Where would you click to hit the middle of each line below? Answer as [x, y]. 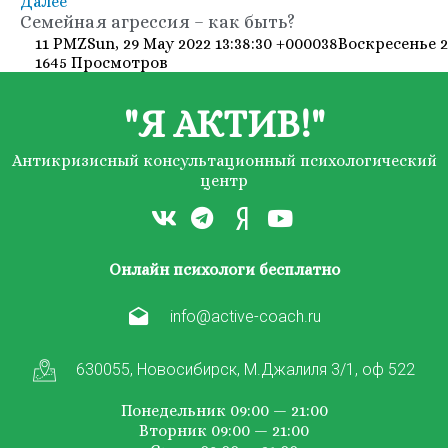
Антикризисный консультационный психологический [224, 160]
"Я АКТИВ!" [224, 124]
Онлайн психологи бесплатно [224, 269]
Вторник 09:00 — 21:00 [224, 430]
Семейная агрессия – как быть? [157, 21]
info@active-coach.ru [245, 316]
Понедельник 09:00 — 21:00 [224, 410]
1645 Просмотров [101, 62]
